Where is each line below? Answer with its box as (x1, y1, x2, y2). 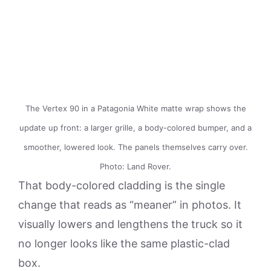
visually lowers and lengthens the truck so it (18, 217, 243, 230)
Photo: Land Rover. (100, 161, 171, 171)
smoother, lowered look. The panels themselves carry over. (23, 142, 248, 152)
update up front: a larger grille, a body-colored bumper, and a (19, 122, 252, 132)
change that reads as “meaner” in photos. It (18, 198, 241, 211)
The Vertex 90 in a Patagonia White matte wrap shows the (25, 103, 246, 113)
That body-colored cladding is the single (18, 178, 225, 192)
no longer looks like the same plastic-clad (18, 237, 230, 250)
